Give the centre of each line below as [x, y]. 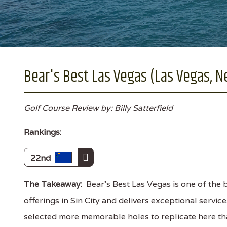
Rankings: [43, 132]
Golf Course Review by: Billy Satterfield [98, 108]
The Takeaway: [53, 184]
